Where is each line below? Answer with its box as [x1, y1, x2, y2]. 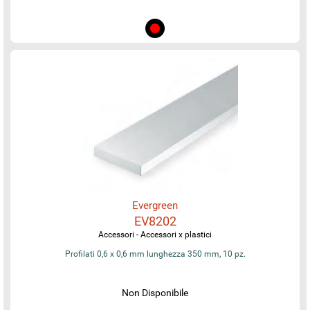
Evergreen [132, 199, 178, 212]
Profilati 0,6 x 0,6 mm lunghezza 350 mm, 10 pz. [64, 248, 246, 259]
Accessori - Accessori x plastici [98, 229, 212, 239]
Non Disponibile [122, 286, 188, 298]
